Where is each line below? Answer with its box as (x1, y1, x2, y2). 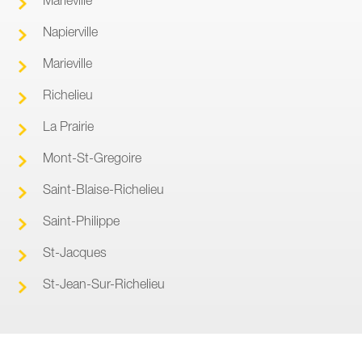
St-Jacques (43, 244, 107, 259)
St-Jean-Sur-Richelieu (43, 276, 165, 291)
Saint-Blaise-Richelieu (43, 181, 164, 196)
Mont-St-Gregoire (43, 149, 141, 165)
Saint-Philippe (43, 213, 120, 228)
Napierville (43, 23, 98, 39)
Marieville (43, 55, 92, 70)
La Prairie (43, 118, 94, 133)
